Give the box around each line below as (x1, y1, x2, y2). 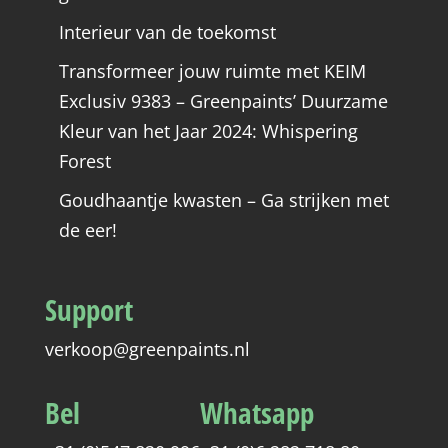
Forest (58, 149, 111, 174)
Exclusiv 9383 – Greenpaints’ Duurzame (58, 89, 388, 114)
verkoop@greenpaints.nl (44, 337, 250, 362)
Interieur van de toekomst (58, 20, 276, 45)
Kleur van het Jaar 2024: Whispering (58, 119, 358, 144)
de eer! (58, 218, 117, 243)
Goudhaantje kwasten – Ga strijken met (58, 188, 389, 213)
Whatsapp (199, 393, 314, 433)
